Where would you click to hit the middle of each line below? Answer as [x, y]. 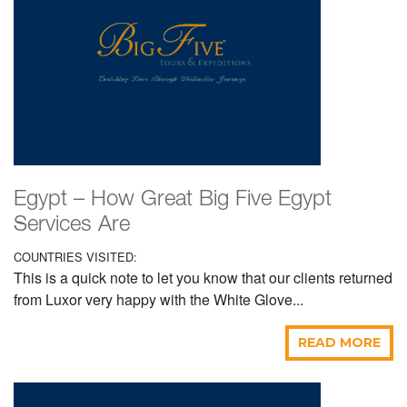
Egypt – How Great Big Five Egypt [173, 200]
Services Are [72, 226]
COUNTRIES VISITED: [75, 257]
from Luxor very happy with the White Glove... [159, 300]
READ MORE [339, 343]
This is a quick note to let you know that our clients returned [203, 278]
